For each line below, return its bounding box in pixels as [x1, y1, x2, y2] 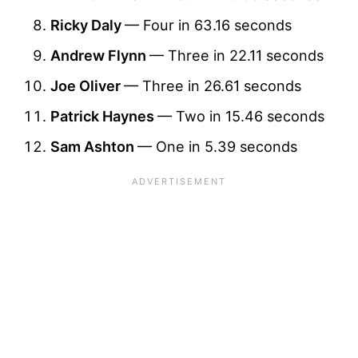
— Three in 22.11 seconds [149, 46, 324, 65]
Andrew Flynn [50, 46, 149, 65]
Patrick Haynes [50, 107, 157, 125]
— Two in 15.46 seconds [157, 107, 324, 125]
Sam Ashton [50, 137, 137, 156]
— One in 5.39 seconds [137, 137, 297, 156]
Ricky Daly [50, 16, 125, 34]
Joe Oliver [50, 77, 124, 95]
